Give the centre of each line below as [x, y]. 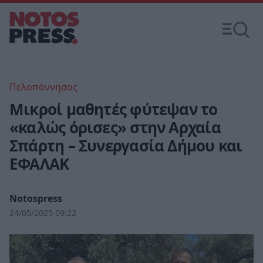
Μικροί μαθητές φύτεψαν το [114, 109]
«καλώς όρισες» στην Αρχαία [115, 127]
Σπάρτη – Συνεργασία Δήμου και [126, 146]
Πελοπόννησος [43, 87]
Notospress [36, 198]
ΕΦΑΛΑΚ [39, 164]
